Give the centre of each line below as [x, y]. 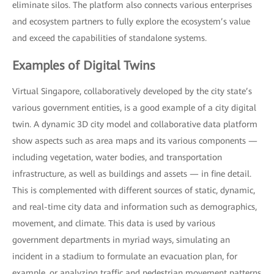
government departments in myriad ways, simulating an [121, 240]
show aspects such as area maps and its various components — [135, 141]
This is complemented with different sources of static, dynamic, [134, 191]
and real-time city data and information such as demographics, [135, 207]
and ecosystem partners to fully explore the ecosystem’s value [131, 22]
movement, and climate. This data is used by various [114, 224]
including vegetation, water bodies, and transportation [117, 157]
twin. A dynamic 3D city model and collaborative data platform [135, 124]
